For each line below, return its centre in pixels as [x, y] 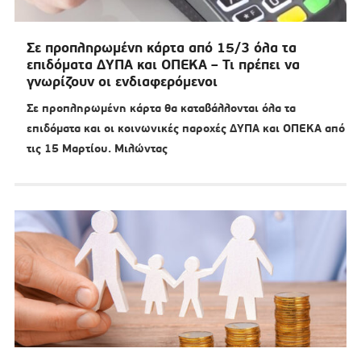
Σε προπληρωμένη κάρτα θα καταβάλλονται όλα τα [161, 108]
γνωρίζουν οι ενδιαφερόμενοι [122, 82]
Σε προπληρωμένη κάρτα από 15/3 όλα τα [161, 48]
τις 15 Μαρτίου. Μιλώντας [97, 149]
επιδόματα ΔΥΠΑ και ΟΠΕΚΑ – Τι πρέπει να [163, 65]
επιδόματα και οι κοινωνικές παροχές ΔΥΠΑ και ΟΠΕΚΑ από [185, 129]
